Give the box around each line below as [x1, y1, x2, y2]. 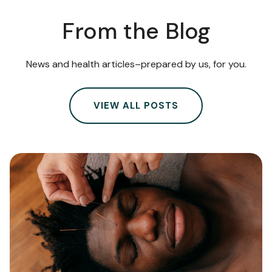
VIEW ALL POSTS [93, 100, 178, 112]
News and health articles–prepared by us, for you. [25, 58, 246, 71]
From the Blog [61, 16, 211, 47]
